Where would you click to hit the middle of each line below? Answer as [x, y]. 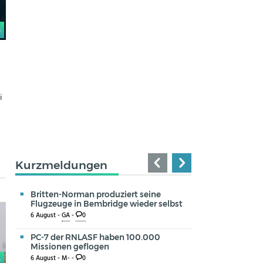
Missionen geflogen [70, 246]
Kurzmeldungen [61, 165]
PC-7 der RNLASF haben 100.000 [95, 237]
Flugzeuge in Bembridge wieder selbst [107, 203]
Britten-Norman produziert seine [96, 194]
